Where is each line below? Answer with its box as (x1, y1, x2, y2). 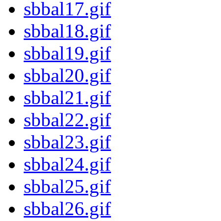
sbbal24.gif (24, 153, 111, 175)
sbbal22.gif (24, 109, 111, 131)
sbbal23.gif (24, 131, 111, 153)
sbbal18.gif (24, 20, 111, 42)
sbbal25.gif (24, 176, 111, 197)
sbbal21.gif (24, 87, 111, 109)
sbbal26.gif (24, 198, 111, 220)
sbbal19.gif (24, 42, 111, 64)
